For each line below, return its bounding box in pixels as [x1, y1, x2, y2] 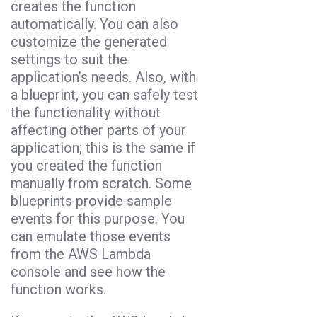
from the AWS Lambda [11, 246, 151, 263]
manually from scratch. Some [11, 175, 192, 192]
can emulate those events [11, 228, 171, 246]
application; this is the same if [11, 139, 195, 157]
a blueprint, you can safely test [11, 86, 198, 104]
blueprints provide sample [11, 192, 172, 210]
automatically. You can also [11, 16, 178, 33]
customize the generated [11, 33, 167, 51]
